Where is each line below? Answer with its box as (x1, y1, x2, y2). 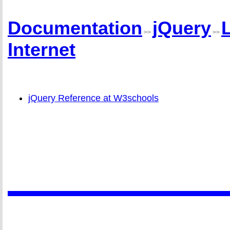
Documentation (8, 17, 142, 39)
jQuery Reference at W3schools (28, 93, 159, 104)
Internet (8, 39, 75, 61)
